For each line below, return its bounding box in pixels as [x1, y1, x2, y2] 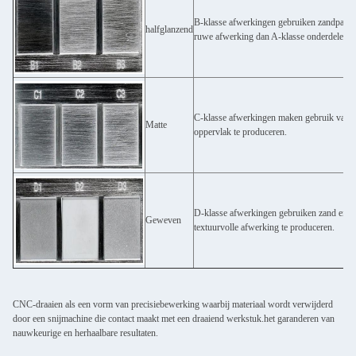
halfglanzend [145, 24, 193, 35]
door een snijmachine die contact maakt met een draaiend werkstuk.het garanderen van [13, 313, 335, 324]
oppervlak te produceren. [194, 126, 287, 137]
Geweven [145, 215, 181, 226]
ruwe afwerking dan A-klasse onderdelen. [194, 31, 350, 42]
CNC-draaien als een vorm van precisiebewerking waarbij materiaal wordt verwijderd [13, 299, 333, 310]
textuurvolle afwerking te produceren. [194, 222, 335, 233]
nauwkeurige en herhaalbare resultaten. [13, 327, 158, 339]
